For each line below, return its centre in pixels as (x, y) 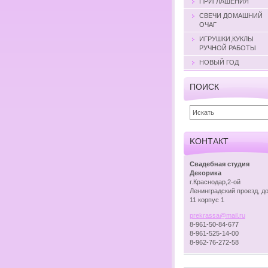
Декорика (205, 173)
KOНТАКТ (209, 141)
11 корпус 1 (207, 200)
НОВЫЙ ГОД (219, 62)
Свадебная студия (220, 164)
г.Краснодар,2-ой (215, 182)
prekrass (203, 215)
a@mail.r (229, 215)
